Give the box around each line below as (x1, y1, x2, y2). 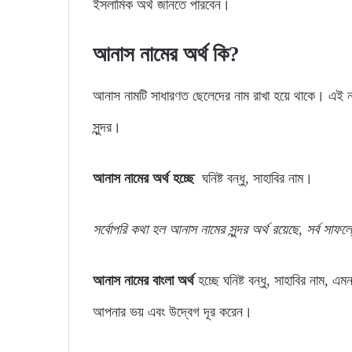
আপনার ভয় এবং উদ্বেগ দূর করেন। (93, 303, 252, 320)
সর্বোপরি (93, 221, 130, 237)
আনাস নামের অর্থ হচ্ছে (93, 170, 202, 186)
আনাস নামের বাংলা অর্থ (93, 272, 194, 288)
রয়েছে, (272, 221, 306, 237)
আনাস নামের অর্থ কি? (93, 42, 240, 67)
